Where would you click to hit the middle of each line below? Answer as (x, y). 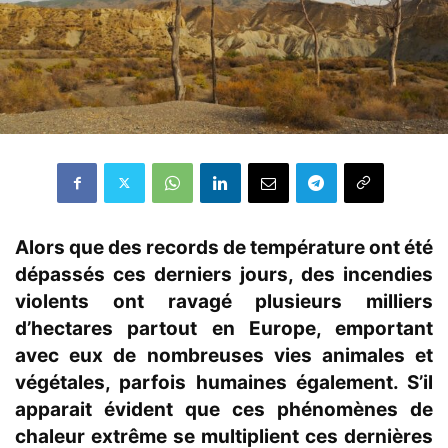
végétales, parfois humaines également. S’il (224, 382)
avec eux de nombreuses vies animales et (224, 355)
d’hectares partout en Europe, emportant (224, 328)
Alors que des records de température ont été (224, 247)
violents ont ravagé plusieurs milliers (224, 301)
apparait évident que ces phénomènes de (224, 409)
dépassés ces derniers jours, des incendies (224, 274)
